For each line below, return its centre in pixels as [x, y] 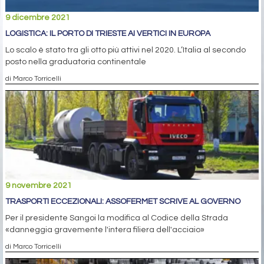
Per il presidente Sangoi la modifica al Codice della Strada [117, 218]
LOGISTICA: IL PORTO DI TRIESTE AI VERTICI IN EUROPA [108, 33]
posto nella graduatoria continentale [76, 62]
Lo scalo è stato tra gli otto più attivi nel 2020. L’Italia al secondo [126, 50]
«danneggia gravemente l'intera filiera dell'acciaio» [105, 230]
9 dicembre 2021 [38, 17]
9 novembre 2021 [39, 185]
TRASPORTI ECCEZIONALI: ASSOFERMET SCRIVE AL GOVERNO [123, 201]
